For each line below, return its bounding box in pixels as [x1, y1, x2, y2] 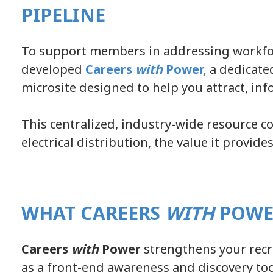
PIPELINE [21, 2, 105, 27]
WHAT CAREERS [21, 200, 165, 225]
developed [21, 60, 85, 77]
